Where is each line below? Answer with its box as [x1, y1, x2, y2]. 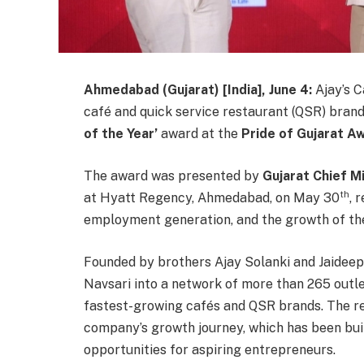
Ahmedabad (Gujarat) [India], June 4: [84, 82, 312, 97]
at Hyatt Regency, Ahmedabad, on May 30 [84, 189, 340, 206]
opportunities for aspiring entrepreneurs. [84, 341, 336, 357]
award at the [158, 126, 241, 141]
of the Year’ [84, 126, 158, 141]
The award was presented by [84, 167, 262, 184]
